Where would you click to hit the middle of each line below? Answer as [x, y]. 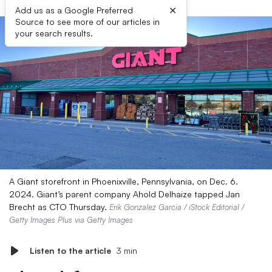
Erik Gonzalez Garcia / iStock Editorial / [177, 207]
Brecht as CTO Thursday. [59, 207]
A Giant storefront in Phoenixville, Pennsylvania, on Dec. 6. [124, 181]
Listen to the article [70, 250]
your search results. [54, 33]
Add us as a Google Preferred [74, 10]
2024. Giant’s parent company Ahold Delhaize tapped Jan [124, 194]
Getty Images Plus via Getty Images [71, 220]
